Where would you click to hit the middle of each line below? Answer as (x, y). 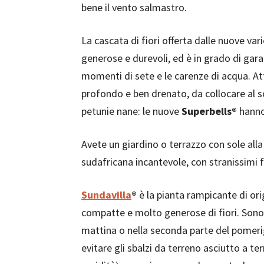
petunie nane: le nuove (131, 111)
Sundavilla (106, 195)
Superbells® (209, 111)
